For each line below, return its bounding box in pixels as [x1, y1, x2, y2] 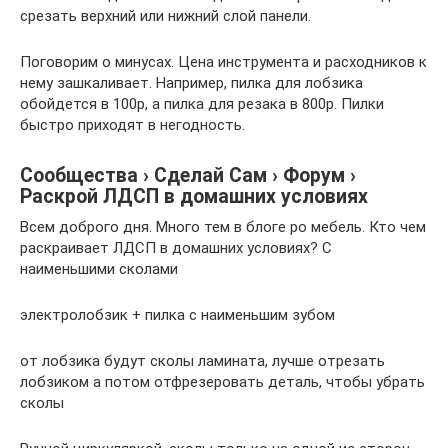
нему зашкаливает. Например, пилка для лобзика [20, 73, 363, 92]
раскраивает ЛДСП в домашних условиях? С [20, 238, 332, 257]
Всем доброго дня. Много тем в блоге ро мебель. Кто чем [20, 217, 426, 236]
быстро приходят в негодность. [20, 115, 245, 134]
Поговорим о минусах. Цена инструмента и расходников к [20, 52, 427, 71]
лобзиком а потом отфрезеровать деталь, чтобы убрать [20, 372, 425, 391]
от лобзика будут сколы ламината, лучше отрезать [20, 351, 385, 370]
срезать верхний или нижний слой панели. [20, 6, 311, 25]
